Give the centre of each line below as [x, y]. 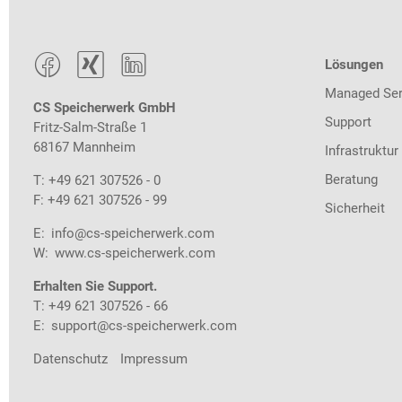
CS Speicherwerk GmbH [105, 108]
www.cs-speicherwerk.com [135, 253]
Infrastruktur [362, 151]
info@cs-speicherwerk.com [133, 233]
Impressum [154, 359]
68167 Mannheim [84, 147]
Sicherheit [355, 208]
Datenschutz [70, 359]
